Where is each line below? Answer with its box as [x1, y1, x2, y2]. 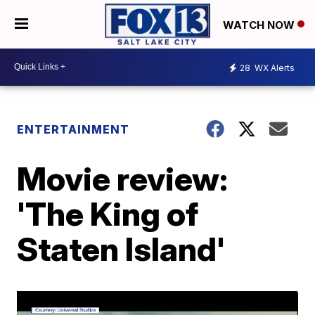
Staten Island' [17, 229, 226, 269]
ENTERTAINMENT [17, 122, 130, 136]
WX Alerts [252, 63, 295, 74]
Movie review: [17, 158, 229, 198]
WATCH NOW [223, 18, 297, 32]
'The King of [17, 193, 199, 233]
